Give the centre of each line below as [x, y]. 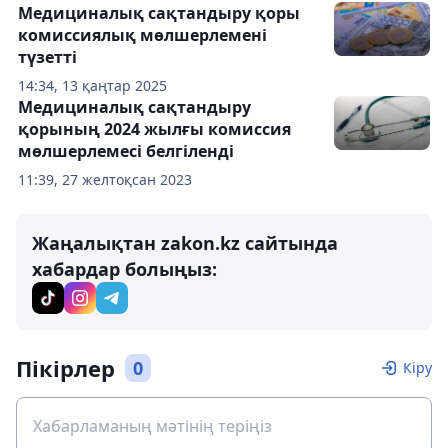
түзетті [47, 57]
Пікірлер [65, 368]
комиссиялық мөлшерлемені [142, 35]
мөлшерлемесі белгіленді [126, 151]
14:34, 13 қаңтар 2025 [92, 85]
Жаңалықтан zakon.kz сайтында [185, 243]
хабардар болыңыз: [124, 269]
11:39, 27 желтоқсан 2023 [105, 179]
